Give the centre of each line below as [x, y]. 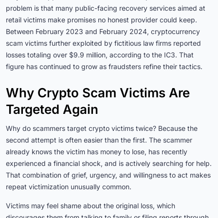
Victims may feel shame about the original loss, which [91, 206]
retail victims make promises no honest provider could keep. [101, 20]
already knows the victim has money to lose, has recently [97, 152]
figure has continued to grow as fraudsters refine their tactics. [104, 67]
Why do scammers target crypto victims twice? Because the [102, 128]
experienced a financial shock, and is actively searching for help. [109, 163]
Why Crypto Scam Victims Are [98, 93]
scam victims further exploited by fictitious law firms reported [103, 43]
